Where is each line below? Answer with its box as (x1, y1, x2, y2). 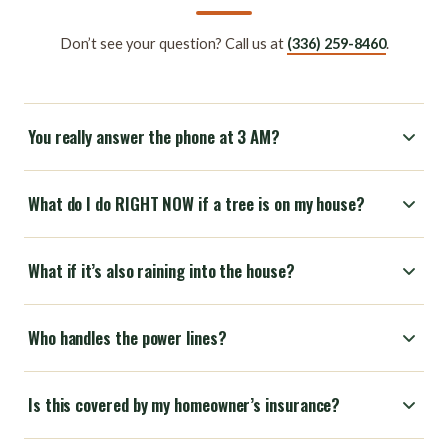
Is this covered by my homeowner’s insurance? (28, 391, 341, 417)
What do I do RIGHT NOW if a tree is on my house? (28, 190, 365, 216)
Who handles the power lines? (28, 324, 227, 350)
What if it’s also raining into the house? (28, 257, 295, 283)
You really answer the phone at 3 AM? (28, 123, 280, 149)
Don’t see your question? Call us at (59, 34, 287, 52)
